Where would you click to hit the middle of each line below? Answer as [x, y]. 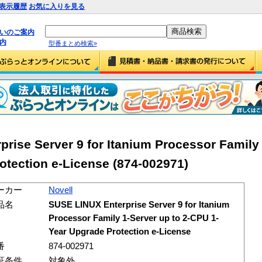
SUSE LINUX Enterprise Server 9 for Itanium [139, 204]
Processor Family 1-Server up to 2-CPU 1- [134, 218]
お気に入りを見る [57, 6]
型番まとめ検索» [73, 43]
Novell [61, 190]
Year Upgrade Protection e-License [120, 231]
